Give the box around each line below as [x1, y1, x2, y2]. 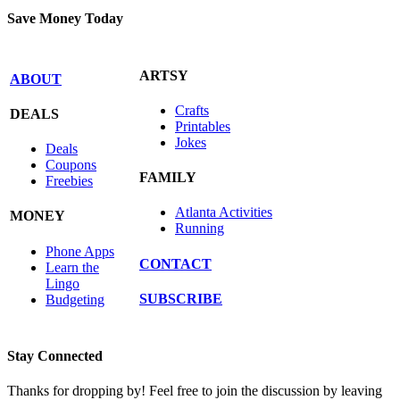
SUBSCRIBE [139, 290, 222, 306]
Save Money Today [7, 10, 123, 26]
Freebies [46, 173, 93, 189]
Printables [175, 118, 230, 134]
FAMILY [139, 170, 196, 186]
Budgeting [46, 291, 104, 307]
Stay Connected [7, 347, 103, 363]
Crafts [175, 102, 209, 118]
